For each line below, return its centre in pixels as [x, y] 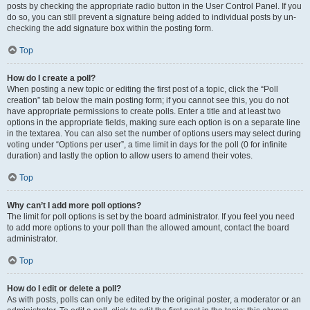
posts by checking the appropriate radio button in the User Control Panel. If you [154, 6]
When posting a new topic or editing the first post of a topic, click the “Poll [143, 89]
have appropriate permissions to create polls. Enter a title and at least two [144, 111]
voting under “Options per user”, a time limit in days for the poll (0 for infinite [147, 145]
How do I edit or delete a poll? [64, 289]
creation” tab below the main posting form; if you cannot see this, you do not [148, 100]
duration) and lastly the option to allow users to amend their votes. [130, 156]
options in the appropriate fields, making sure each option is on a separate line [154, 122]
